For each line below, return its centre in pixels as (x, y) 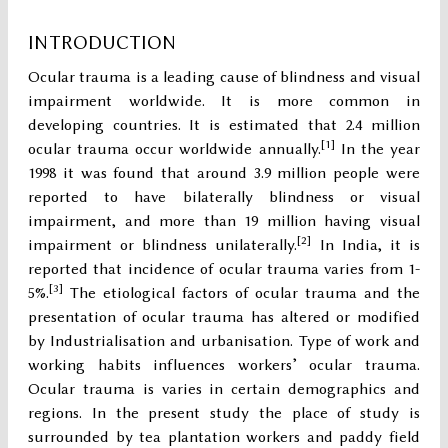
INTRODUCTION (102, 43)
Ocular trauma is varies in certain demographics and (224, 389)
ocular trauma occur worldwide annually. (174, 149)
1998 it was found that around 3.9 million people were (224, 173)
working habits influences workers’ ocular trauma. (224, 365)
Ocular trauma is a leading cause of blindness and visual (224, 77)
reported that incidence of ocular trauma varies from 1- (224, 269)
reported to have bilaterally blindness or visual (224, 197)
